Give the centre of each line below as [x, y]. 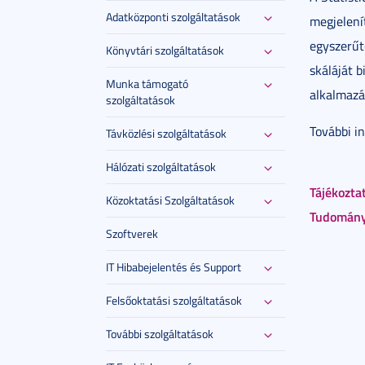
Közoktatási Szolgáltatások [170, 200]
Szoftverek [132, 233]
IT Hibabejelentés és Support [174, 267]
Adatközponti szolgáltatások [173, 17]
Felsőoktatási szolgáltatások [174, 300]
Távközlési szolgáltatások [166, 133]
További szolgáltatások [160, 334]
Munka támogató [147, 84]
